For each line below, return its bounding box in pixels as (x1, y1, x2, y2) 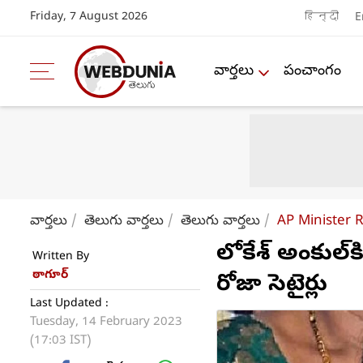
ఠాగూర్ (32, 267, 68, 284)
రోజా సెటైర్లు (216, 271, 327, 301)
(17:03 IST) (30, 333, 91, 349)
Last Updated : (30, 297, 109, 312)
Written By (32, 250, 89, 265)
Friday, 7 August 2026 (30, 10, 147, 25)
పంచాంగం (284, 61, 341, 82)
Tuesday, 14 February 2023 (30, 314, 182, 331)
